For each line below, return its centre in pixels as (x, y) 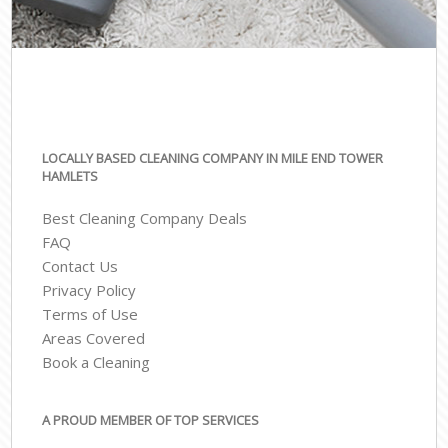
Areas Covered (94, 338)
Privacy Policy (89, 290)
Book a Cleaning (96, 362)
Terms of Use (90, 314)
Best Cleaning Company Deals (145, 218)
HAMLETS (70, 176)
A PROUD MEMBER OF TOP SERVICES (151, 419)
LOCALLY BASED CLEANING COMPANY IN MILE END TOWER (213, 158)
